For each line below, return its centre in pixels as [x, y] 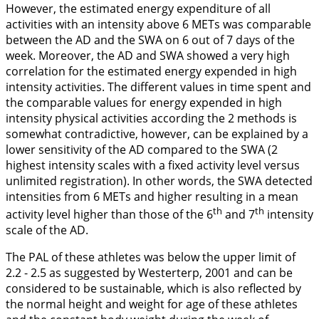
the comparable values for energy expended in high [144, 103]
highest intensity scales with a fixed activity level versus [153, 165]
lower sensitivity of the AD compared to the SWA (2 [142, 150]
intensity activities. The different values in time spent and [158, 87]
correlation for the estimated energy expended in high [151, 71]
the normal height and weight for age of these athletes [152, 304]
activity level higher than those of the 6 [109, 215]
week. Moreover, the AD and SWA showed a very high [148, 56]
